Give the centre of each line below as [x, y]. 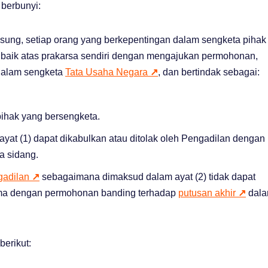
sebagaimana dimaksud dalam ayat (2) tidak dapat [147, 176]
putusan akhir [208, 193]
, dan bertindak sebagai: [209, 72]
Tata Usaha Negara [108, 72]
